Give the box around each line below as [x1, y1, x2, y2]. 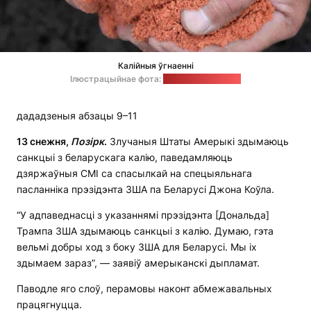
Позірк [71, 135, 104, 148]
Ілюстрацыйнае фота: [70, 74, 163, 85]
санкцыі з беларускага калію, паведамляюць [17, 151, 233, 164]
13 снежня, [17, 135, 71, 148]
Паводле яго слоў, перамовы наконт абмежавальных [17, 283, 272, 295]
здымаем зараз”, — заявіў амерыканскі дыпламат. [17, 257, 260, 269]
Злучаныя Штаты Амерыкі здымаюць [107, 135, 289, 148]
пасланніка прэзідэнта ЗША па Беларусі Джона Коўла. [17, 183, 274, 196]
